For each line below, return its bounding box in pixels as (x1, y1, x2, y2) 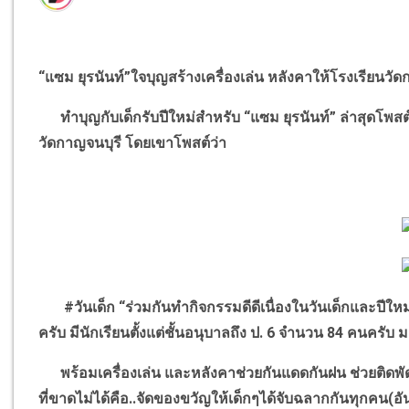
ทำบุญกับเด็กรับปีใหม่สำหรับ (38, 109, 245, 127)
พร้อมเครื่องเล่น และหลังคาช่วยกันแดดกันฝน (38, 364, 347, 383)
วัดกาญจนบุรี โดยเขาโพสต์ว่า (38, 134, 227, 152)
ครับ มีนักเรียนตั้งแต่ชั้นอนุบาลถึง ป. (38, 324, 267, 342)
